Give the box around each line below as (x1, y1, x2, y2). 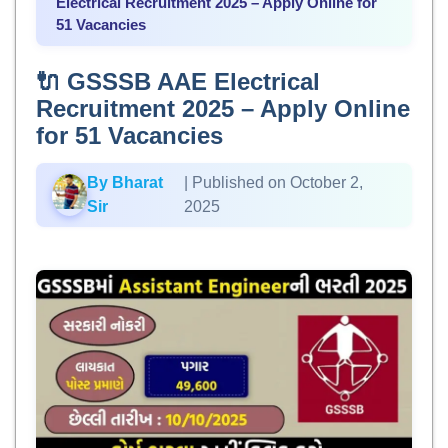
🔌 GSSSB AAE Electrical (36, 68, 320, 95)
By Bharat (86, 174, 163, 191)
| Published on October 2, (184, 174, 364, 191)
